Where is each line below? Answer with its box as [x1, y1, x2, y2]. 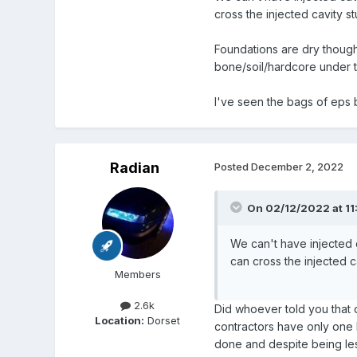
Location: [95, 313, 145, 327]
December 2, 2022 [250, 159, 343, 173]
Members [114, 267, 161, 280]
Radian [109, 159, 159, 176]
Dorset [144, 313, 181, 327]
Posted [214, 159, 251, 173]
